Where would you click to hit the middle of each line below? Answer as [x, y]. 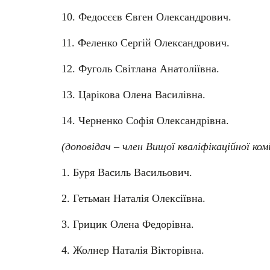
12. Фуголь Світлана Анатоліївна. [140, 68]
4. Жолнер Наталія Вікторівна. [133, 250]
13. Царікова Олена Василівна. [133, 94]
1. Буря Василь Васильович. [127, 172]
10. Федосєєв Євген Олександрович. [146, 17]
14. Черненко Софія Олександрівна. [145, 120]
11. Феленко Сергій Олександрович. [146, 42]
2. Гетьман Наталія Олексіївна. [133, 198]
